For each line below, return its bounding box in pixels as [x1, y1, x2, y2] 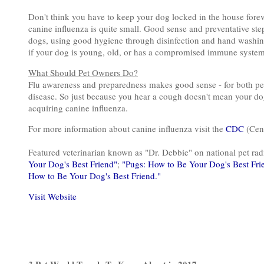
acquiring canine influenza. [28, 102, 128, 114]
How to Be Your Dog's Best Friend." [28, 170, 161, 181]
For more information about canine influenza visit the [28, 123, 226, 134]
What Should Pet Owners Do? [28, 67, 138, 78]
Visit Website [28, 190, 77, 202]
